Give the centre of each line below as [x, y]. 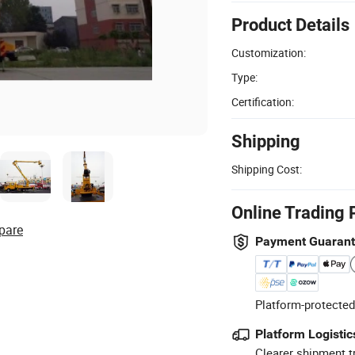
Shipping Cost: [267, 169]
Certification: [263, 101]
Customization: [269, 52]
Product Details [290, 25]
